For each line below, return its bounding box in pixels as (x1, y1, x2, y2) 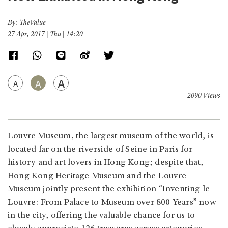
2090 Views (187, 93, 220, 100)
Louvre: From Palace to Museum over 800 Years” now (8, 198, 216, 208)
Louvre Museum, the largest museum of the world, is (8, 132, 214, 141)
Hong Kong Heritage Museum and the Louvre (8, 172, 187, 181)
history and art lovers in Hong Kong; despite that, (8, 158, 204, 168)
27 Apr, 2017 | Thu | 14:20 (8, 31, 83, 39)
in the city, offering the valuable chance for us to (8, 211, 195, 221)
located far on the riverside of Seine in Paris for (8, 145, 193, 155)
